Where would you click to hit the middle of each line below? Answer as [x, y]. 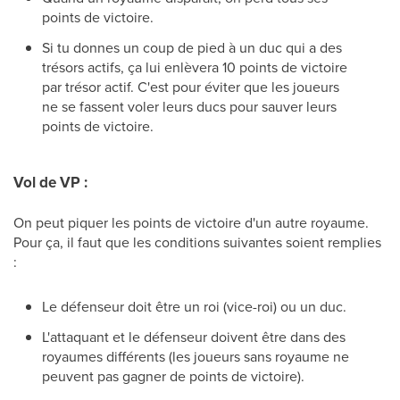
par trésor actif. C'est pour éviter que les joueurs [191, 87]
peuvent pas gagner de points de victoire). [173, 376]
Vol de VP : [50, 183]
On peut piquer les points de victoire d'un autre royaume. [191, 222]
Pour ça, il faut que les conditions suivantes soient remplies [197, 242]
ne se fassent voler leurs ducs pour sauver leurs [189, 106]
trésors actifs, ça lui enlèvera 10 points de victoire [195, 67]
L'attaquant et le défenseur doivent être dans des [194, 337]
